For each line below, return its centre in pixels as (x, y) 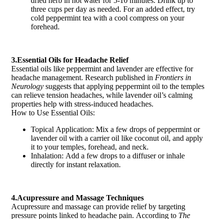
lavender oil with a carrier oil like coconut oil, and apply (117, 138)
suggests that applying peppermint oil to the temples (124, 86)
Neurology (27, 86)
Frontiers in (173, 77)
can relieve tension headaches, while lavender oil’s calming (102, 95)
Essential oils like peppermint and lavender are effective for (102, 68)
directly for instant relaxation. (76, 164)
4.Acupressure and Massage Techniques (77, 197)
